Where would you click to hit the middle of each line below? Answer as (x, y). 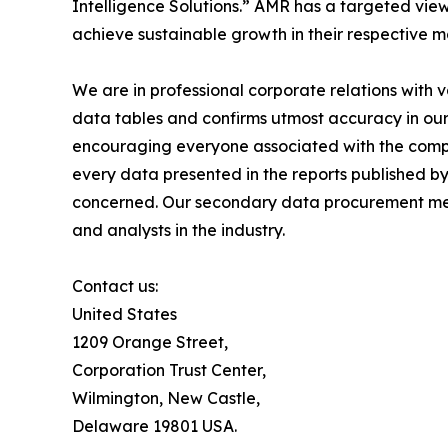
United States (124, 313)
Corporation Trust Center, (169, 369)
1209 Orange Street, (150, 341)
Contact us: (115, 285)
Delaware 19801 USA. (154, 425)
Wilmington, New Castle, (166, 397)
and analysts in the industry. (178, 229)
